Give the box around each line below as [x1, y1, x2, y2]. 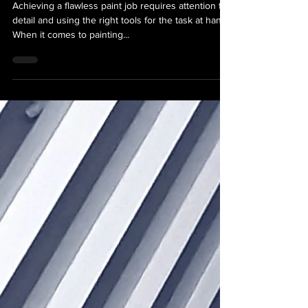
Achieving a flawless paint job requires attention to [12, 25, 227, 36]
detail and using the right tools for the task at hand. [12, 39, 229, 50]
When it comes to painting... [12, 54, 129, 65]
